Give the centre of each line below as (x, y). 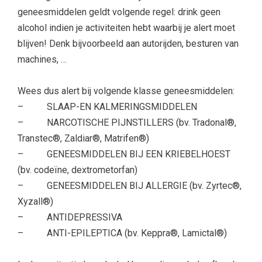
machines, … (42, 59)
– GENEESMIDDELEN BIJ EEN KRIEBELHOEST (124, 154)
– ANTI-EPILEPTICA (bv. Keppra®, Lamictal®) (122, 233)
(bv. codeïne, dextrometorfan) (77, 170)
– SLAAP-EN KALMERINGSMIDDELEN (107, 106)
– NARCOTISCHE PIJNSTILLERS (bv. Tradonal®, (127, 122)
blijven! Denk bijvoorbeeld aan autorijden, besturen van (128, 43)
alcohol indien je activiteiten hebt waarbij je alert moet (126, 27)
